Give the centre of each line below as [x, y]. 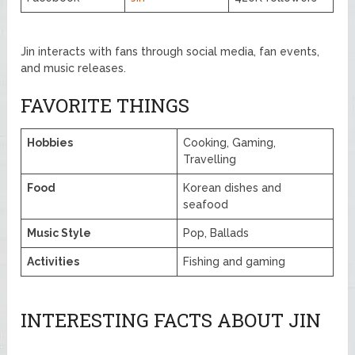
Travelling [210, 159]
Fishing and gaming [235, 261]
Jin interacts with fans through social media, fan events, [170, 51]
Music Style [59, 233]
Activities [53, 261]
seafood [206, 204]
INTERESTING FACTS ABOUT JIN [171, 320]
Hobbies [50, 142]
